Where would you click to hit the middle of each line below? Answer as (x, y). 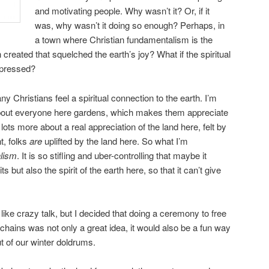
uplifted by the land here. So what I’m (115, 141)
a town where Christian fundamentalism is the (124, 40)
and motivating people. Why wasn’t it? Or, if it (122, 11)
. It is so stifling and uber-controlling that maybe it (112, 155)
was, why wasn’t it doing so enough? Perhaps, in (130, 25)
